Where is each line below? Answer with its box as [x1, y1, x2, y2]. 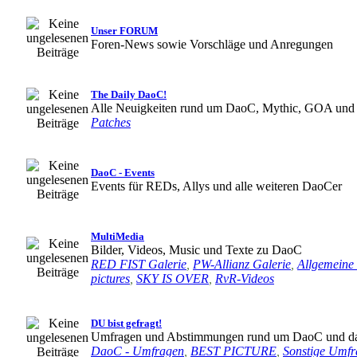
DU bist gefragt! [91, 317, 162, 329]
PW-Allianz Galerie [193, 257, 291, 271]
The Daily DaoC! [91, 88, 167, 100]
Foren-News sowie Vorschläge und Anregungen [91, 37, 333, 51]
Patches [91, 116, 131, 129]
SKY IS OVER [136, 272, 209, 285]
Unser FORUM [91, 25, 158, 37]
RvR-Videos [215, 272, 274, 285]
